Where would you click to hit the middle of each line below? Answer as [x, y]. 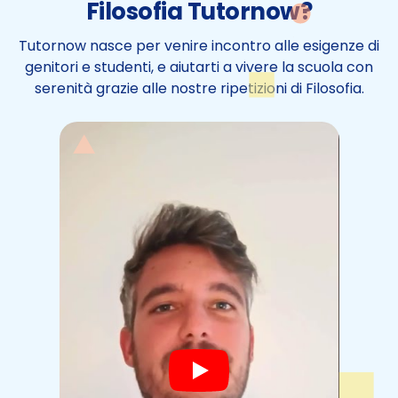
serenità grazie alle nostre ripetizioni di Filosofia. [199, 88]
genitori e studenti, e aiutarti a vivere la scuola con [199, 67]
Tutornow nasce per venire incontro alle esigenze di [199, 46]
